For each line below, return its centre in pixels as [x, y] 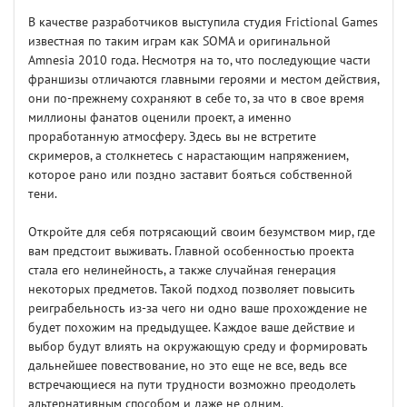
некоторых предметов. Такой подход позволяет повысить [192, 290]
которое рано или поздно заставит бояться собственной [190, 175]
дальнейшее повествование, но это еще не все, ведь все [188, 366]
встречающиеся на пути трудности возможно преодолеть [192, 385]
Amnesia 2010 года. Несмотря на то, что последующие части [199, 61]
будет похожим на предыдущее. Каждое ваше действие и [192, 328]
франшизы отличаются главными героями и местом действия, [203, 80]
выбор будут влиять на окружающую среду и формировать [198, 347]
